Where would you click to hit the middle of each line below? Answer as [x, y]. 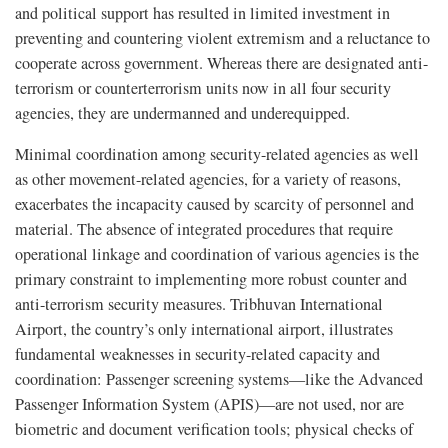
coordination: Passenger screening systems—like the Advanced [219, 378]
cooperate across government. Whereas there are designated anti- [221, 62]
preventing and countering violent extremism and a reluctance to [222, 37]
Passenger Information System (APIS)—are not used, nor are [209, 403]
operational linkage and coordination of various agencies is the [217, 253]
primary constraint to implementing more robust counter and [211, 278]
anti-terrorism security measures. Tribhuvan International [199, 303]
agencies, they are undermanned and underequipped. [182, 112]
